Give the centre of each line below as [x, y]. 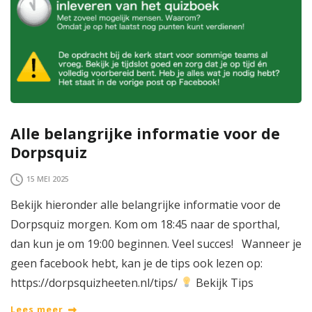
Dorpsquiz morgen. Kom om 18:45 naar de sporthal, [145, 224]
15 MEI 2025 [48, 179]
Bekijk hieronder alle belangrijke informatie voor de [146, 204]
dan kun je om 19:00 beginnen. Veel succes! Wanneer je [156, 243]
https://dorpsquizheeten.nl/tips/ [95, 282]
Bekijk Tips [224, 282]
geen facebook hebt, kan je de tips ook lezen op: [136, 263]
